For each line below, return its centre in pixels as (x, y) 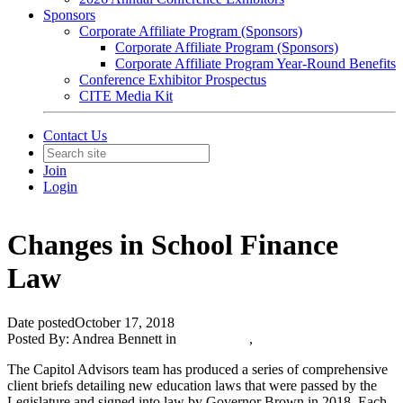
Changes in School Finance (173, 245)
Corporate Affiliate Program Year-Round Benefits (255, 63)
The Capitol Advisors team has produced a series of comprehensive (197, 369)
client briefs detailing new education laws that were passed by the (192, 385)
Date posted (41, 322)
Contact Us (75, 135)
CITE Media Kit (126, 96)
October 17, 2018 (125, 322)
